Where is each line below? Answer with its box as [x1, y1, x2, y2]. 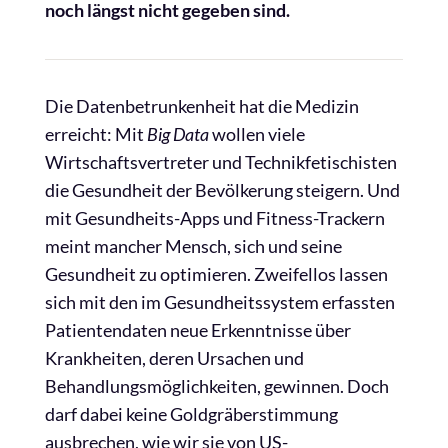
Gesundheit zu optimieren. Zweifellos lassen [45, 263, 388, 285]
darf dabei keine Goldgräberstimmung [45, 403, 338, 425]
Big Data [147, 123, 209, 145]
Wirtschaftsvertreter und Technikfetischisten [45, 151, 397, 173]
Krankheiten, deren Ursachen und [45, 347, 304, 369]
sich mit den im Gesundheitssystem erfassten [45, 291, 395, 313]
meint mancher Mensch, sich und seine [45, 235, 342, 257]
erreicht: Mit [45, 123, 147, 145]
